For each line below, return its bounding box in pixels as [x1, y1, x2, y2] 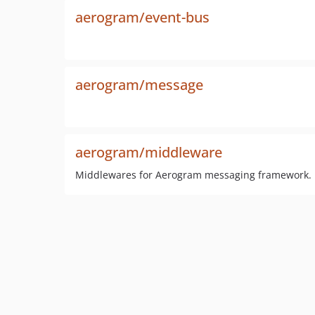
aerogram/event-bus [75, 8, 210, 27]
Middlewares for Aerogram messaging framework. [75, 168, 311, 181]
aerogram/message [75, 75, 203, 94]
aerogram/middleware [75, 143, 222, 162]
